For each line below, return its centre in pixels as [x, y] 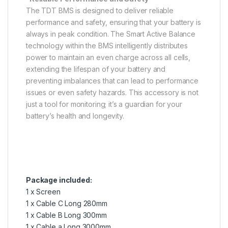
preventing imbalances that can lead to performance [112, 81]
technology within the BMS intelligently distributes [107, 46]
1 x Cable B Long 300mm [66, 215]
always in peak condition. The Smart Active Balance [111, 34]
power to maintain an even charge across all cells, [108, 58]
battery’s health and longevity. [75, 116]
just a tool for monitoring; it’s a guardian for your [104, 104]
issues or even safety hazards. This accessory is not [112, 93]
